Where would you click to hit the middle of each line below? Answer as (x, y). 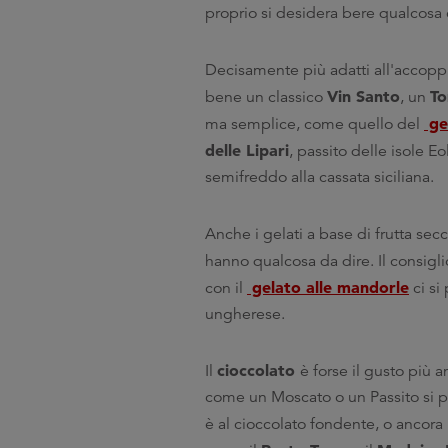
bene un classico (266, 97)
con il (226, 288)
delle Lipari (247, 150)
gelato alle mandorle (328, 287)
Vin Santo (363, 96)
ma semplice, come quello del (314, 124)
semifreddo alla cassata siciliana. (319, 177)
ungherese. (245, 314)
